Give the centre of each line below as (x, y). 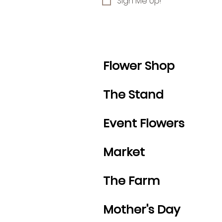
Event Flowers (144, 123)
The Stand (133, 94)
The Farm (131, 180)
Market (124, 152)
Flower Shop (139, 65)
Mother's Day (142, 209)
